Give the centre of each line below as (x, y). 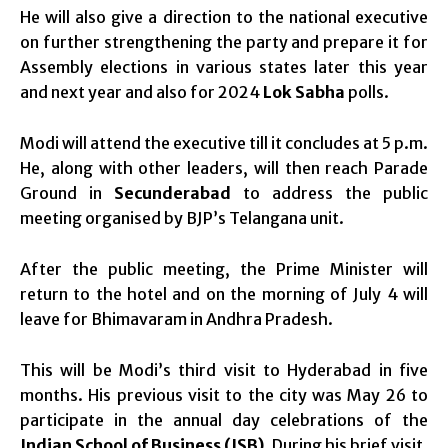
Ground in (67, 193)
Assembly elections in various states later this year (224, 67)
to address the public (329, 193)
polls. (367, 92)
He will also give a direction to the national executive (224, 17)
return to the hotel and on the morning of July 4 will (224, 294)
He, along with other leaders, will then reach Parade (224, 168)
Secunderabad (172, 193)
